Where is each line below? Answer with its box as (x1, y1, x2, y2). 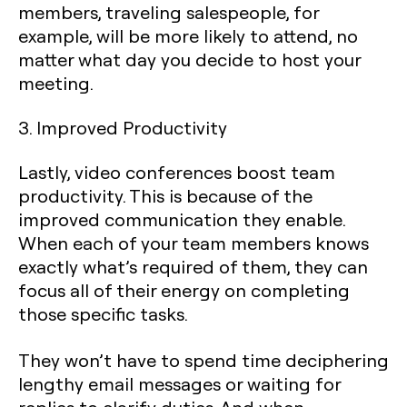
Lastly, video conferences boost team (18, 160, 335, 184)
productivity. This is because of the (18, 184, 313, 207)
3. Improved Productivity (18, 115, 227, 139)
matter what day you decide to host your (18, 47, 361, 71)
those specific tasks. (18, 302, 188, 325)
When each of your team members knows (18, 231, 369, 254)
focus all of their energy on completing (18, 278, 350, 302)
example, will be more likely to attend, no (18, 24, 358, 47)
